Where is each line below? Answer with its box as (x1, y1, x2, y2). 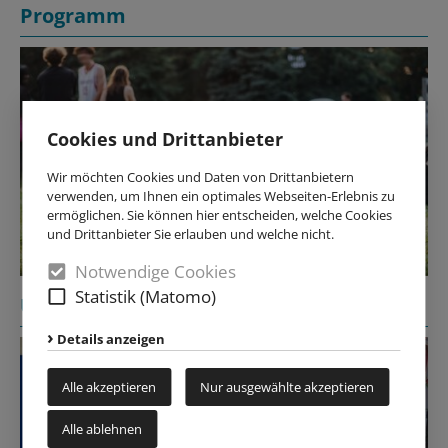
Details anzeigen (57, 330, 166, 348)
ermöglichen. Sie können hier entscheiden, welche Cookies (47, 206, 393, 224)
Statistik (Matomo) (75, 285, 217, 308)
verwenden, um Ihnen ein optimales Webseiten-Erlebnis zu (47, 187, 396, 205)
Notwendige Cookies (75, 260, 237, 283)
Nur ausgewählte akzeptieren (200, 378, 375, 396)
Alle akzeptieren (62, 378, 157, 396)
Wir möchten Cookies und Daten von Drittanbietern (47, 168, 355, 186)
